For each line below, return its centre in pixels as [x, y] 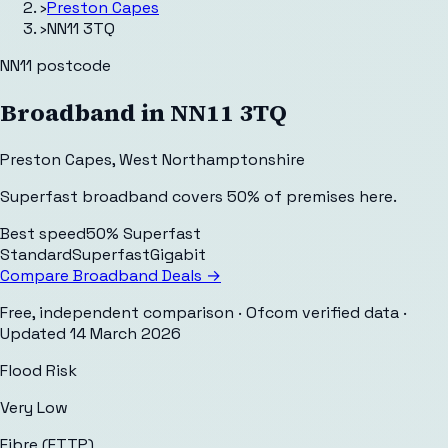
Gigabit [178, 254]
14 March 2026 [125, 333]
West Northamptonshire [212, 159]
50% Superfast [143, 233]
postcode [71, 65]
